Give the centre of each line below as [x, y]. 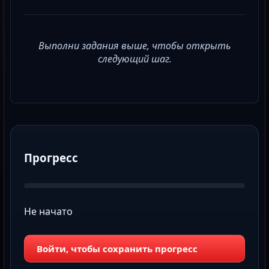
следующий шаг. [134, 59]
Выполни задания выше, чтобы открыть [134, 45]
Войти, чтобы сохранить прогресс [117, 249]
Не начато [48, 212]
